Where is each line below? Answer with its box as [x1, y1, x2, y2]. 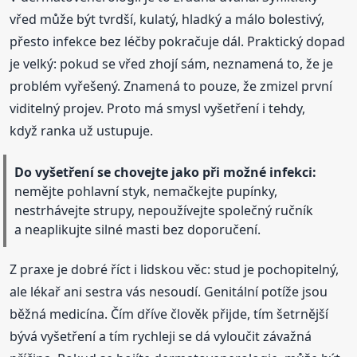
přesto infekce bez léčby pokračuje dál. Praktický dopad [10, 32, 346, 50]
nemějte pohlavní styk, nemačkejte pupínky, [14, 182, 278, 200]
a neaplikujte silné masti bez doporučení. [14, 220, 261, 238]
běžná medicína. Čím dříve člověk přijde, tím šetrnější [10, 304, 329, 323]
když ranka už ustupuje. [10, 121, 154, 139]
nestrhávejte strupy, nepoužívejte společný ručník [14, 201, 314, 219]
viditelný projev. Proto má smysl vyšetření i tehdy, [10, 99, 306, 117]
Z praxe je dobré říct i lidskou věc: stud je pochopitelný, [10, 260, 339, 278]
